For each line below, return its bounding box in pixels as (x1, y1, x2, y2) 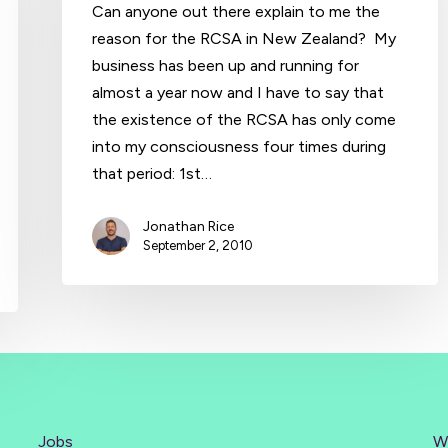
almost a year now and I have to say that (92, 82, 385, 102)
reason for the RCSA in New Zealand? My (92, 28, 397, 48)
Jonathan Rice (143, 217, 235, 235)
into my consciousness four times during (92, 136, 387, 156)
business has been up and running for (92, 55, 360, 75)
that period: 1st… (92, 163, 213, 183)
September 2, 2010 (143, 237, 254, 253)
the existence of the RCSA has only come (92, 109, 397, 129)
